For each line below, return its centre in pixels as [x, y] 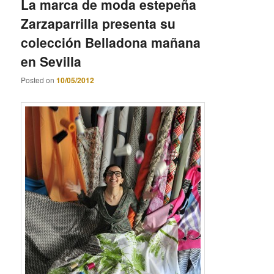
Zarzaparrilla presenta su [98, 24]
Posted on [39, 80]
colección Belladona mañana [111, 43]
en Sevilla [51, 61]
